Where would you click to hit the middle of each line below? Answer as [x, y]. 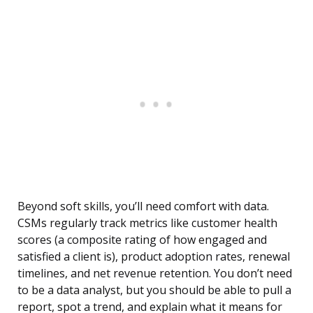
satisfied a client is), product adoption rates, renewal [154, 257]
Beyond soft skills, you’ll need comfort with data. [143, 206]
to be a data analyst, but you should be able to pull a [154, 290]
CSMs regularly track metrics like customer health [147, 223]
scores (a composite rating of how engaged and [142, 240]
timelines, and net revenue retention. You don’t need [155, 274]
